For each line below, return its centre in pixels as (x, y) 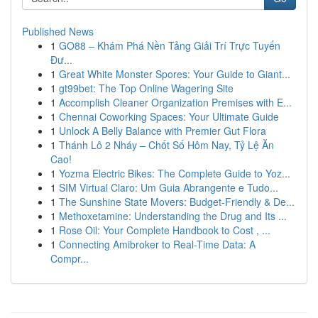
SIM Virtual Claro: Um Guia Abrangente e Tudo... (169, 187)
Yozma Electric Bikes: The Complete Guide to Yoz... (175, 173)
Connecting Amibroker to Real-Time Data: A (157, 244)
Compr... (70, 258)
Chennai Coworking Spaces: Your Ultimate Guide (169, 116)
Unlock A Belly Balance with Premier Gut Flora (163, 131)
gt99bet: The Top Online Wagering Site (146, 88)
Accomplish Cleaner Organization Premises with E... (175, 102)
